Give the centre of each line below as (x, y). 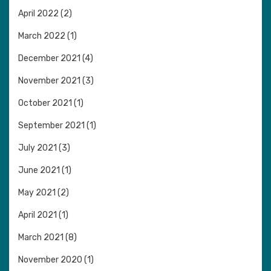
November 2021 (49, 80)
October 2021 (45, 103)
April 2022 (38, 13)
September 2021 (51, 125)
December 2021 (49, 58)
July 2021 (38, 148)
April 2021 (38, 215)
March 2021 (41, 237)
